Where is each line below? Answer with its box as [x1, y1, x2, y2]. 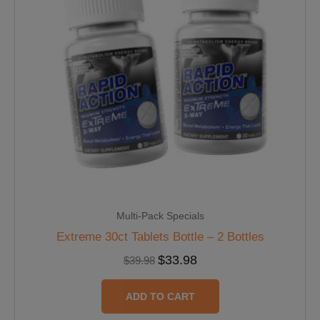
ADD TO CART [125, 291, 195, 303]
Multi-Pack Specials [116, 209, 204, 221]
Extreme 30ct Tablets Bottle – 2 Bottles [56, 229, 264, 244]
